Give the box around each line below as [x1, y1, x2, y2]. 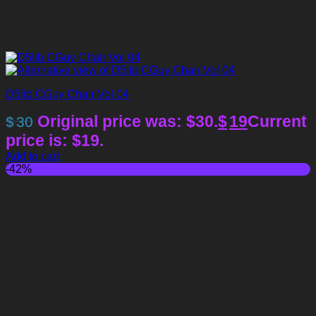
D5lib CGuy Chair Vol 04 [6, 87, 129, 100]
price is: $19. [6, 130, 104, 150]
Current [248, 111, 307, 130]
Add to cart [6, 150, 59, 162]
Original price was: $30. [37, 111, 218, 130]
